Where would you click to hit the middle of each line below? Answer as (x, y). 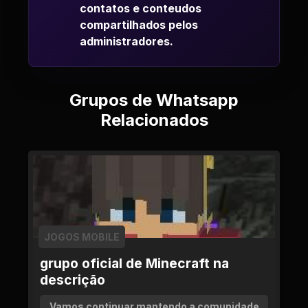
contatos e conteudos (141, 8)
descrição (73, 280)
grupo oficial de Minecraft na (134, 263)
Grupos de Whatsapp (154, 100)
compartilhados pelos (139, 25)
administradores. (126, 41)
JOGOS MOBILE (82, 237)
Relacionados (154, 120)
